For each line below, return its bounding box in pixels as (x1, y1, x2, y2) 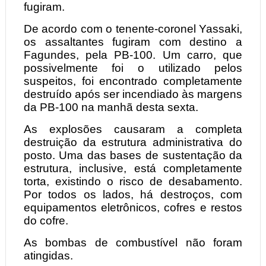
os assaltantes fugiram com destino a (23, 36, 243, 49)
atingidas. (23, 249, 73, 262)
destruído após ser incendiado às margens (23, 88, 243, 101)
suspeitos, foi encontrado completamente (23, 75, 243, 88)
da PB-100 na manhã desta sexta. (23, 101, 198, 114)
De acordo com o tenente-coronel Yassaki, (23, 23, 243, 36)
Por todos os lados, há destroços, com (23, 188, 243, 201)
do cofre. (23, 214, 68, 227)
